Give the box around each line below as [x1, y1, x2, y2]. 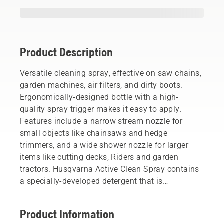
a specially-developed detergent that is [20, 176, 163, 186]
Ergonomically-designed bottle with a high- [20, 92, 179, 102]
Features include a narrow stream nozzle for [20, 116, 183, 126]
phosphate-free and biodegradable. [20, 188, 150, 198]
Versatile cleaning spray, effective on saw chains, [20, 68, 201, 78]
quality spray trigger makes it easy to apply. [20, 104, 182, 114]
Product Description [20, 45, 113, 59]
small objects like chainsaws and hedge [20, 128, 168, 138]
